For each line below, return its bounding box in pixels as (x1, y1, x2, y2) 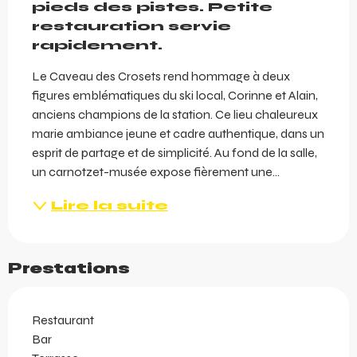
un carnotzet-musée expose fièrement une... (32, 164, 280, 180)
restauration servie (32, 18, 231, 34)
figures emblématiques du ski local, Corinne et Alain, (32, 88, 318, 104)
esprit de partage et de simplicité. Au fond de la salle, (32, 145, 317, 161)
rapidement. (32, 37, 163, 53)
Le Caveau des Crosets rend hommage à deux (32, 69, 290, 84)
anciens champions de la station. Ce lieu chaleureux (32, 107, 318, 123)
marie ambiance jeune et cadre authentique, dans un (32, 126, 324, 142)
